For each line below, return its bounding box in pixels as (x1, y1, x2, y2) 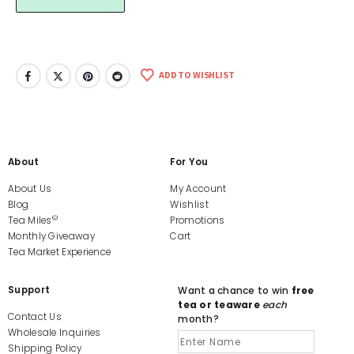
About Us (8, 183, 52, 195)
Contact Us (8, 311, 62, 323)
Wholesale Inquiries (8, 326, 101, 339)
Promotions (170, 214, 225, 227)
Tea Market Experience (8, 246, 111, 258)
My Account (170, 183, 227, 195)
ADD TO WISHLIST (159, 68, 235, 81)
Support (8, 284, 51, 296)
